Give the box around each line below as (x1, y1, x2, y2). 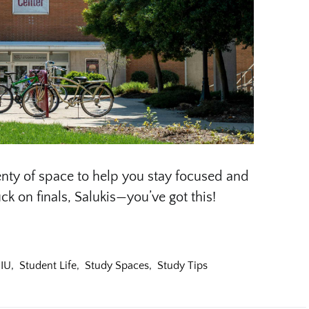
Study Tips (157, 259, 208, 272)
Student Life (19, 259, 77, 272)
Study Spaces (85, 259, 149, 272)
